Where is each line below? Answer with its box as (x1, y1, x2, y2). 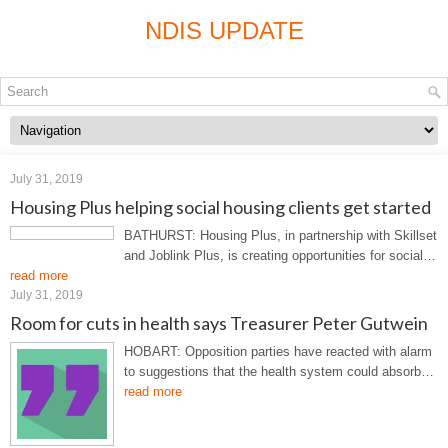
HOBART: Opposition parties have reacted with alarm (124, 344, 432, 359)
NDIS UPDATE (144, 17, 304, 44)
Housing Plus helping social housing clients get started (10, 196, 431, 218)
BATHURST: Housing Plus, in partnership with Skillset (124, 228, 437, 243)
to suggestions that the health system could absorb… (124, 364, 434, 379)
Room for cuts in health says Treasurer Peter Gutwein (10, 312, 428, 334)
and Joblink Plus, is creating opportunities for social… (124, 248, 436, 263)
